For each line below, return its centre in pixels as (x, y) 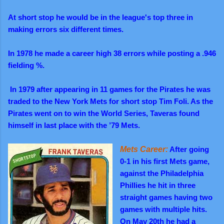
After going (188, 149)
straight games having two (166, 197)
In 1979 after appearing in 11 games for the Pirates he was (109, 89)
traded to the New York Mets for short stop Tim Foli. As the (110, 101)
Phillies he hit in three (158, 185)
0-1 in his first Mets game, (165, 161)
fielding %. (27, 65)
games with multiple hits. (163, 209)
